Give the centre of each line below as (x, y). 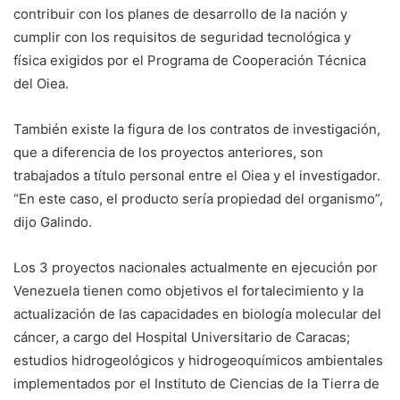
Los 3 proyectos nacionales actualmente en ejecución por (196, 267)
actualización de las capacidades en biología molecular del (197, 313)
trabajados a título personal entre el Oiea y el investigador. (197, 175)
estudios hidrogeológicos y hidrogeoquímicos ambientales (198, 360)
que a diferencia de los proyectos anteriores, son (168, 152)
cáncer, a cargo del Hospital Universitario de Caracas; (182, 337)
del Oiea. (41, 83)
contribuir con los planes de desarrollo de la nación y (180, 13)
